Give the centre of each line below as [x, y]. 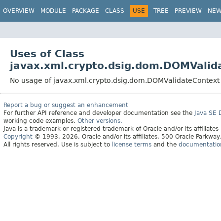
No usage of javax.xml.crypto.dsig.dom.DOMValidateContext [115, 80]
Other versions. [100, 121]
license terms [132, 144]
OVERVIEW [19, 11]
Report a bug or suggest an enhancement [66, 105]
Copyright [18, 136]
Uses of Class [47, 54]
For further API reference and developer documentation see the [99, 113]
